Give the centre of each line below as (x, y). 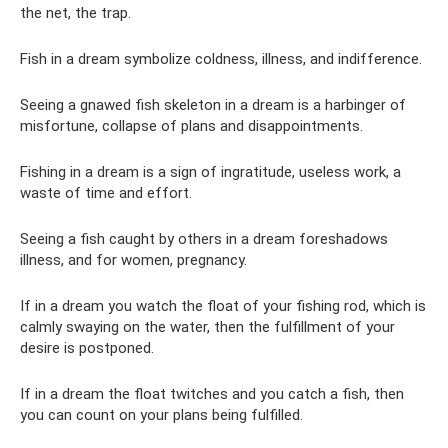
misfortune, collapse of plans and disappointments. (191, 126)
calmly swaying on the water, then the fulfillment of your (207, 327)
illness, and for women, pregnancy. (133, 260)
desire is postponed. (87, 348)
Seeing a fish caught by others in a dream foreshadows (204, 239)
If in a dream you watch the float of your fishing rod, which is (223, 306)
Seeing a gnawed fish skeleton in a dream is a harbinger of (213, 105)
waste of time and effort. (106, 193)
